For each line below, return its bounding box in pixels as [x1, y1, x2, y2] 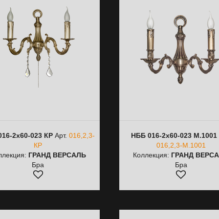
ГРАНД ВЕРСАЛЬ [28, 151, 86, 159]
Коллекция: [133, 151, 172, 159]
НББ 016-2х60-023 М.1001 [131, 131, 217, 139]
